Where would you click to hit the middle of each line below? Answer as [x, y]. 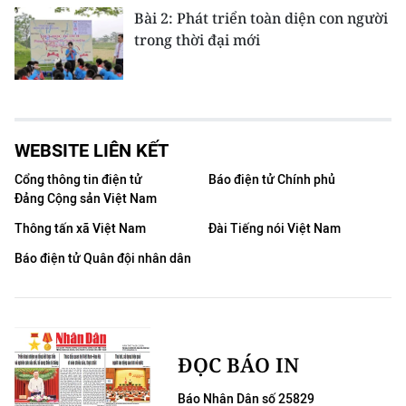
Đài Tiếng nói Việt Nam [275, 228]
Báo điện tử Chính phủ [272, 179]
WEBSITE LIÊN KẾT [92, 150]
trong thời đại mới [197, 39]
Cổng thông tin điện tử [78, 179]
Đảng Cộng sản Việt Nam [86, 198]
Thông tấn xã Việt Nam [80, 228]
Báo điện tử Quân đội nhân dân [103, 258]
